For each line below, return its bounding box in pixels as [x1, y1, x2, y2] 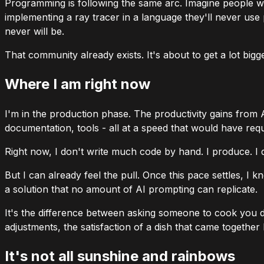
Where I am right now [5, 75, 150, 93]
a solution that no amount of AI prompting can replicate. [5, 183, 258, 196]
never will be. [5, 25, 64, 38]
